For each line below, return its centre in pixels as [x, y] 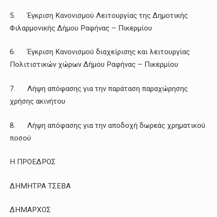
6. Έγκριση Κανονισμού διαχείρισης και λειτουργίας [100, 52]
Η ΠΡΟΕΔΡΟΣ [33, 162]
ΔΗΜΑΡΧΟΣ [30, 210]
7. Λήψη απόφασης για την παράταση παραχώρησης [99, 88]
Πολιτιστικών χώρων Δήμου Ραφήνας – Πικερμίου [94, 65]
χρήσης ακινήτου [38, 101]
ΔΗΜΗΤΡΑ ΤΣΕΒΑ [40, 186]
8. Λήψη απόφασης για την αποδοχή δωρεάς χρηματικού [108, 125]
